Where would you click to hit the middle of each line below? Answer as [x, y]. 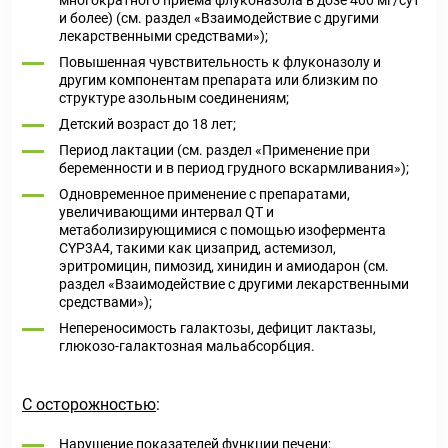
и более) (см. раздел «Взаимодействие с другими [219, 18]
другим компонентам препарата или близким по [218, 80]
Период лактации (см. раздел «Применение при [214, 150]
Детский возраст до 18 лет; [147, 124]
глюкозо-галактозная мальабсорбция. [187, 346]
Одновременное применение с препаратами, [204, 194]
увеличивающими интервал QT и [166, 212]
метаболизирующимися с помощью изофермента [222, 230]
